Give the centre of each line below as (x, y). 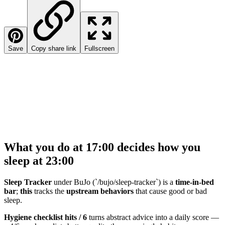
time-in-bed (195, 182)
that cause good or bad (170, 191)
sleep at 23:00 (39, 161)
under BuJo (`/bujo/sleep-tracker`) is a (114, 182)
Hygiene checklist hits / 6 (45, 217)
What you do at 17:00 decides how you (102, 147)
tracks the (49, 191)
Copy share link (54, 48)
